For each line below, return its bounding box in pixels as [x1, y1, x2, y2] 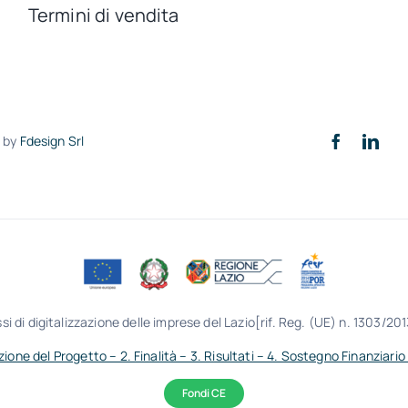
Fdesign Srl [19, 132, 85, 150]
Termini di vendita [27, 3, 179, 28]
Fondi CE [181, 385, 226, 402]
